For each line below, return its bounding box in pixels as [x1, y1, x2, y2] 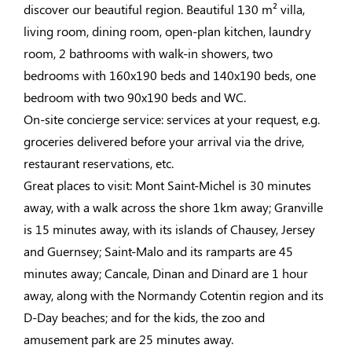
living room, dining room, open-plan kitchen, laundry [24, 23, 311, 39]
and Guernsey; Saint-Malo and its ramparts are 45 [24, 243, 293, 259]
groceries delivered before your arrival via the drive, [24, 133, 304, 149]
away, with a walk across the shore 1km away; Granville [24, 199, 323, 215]
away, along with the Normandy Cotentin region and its [24, 287, 324, 303]
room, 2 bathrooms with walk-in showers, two [24, 45, 273, 61]
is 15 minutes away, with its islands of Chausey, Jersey [24, 221, 315, 237]
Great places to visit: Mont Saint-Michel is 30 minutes [24, 177, 311, 193]
